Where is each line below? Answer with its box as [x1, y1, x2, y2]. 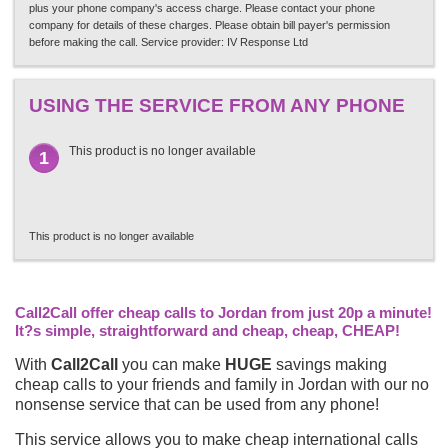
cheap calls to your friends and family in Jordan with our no [15, 375, 429, 393]
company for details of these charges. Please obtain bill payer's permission [29, 18, 390, 31]
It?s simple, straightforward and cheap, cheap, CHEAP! [15, 321, 400, 339]
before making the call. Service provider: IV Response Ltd [29, 35, 308, 48]
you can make [118, 355, 225, 373]
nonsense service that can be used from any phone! [15, 395, 379, 413]
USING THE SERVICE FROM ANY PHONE [29, 94, 405, 116]
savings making [272, 355, 387, 373]
